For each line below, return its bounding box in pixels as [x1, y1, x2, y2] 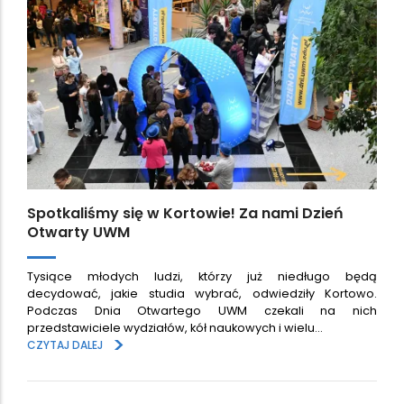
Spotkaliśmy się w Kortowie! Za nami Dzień [27, 203, 344, 225]
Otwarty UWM [27, 222, 130, 243]
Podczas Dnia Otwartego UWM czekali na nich [27, 302, 377, 318]
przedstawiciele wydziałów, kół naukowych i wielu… [27, 319, 323, 335]
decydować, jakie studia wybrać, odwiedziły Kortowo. [27, 285, 377, 301]
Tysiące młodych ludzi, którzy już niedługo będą [27, 268, 377, 284]
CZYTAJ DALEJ [27, 336, 103, 353]
